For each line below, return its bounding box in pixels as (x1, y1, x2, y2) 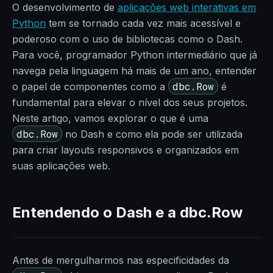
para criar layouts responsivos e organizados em (12, 144, 239, 156)
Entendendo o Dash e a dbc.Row (12, 204, 243, 221)
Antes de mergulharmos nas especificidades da (12, 254, 229, 266)
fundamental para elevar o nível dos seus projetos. (12, 96, 247, 108)
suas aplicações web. (12, 160, 110, 172)
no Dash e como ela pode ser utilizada (62, 128, 243, 140)
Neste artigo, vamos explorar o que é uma (12, 112, 208, 124)
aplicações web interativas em (118, 1, 256, 13)
